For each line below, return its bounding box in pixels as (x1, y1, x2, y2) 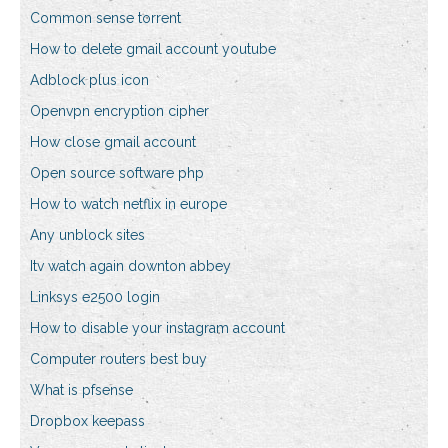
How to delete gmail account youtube (30, 41, 276, 58)
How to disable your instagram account (30, 320, 285, 337)
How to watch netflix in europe (30, 196, 227, 213)
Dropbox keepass (30, 413, 145, 430)
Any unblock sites (30, 227, 145, 244)
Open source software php (30, 165, 204, 182)
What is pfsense (30, 382, 133, 399)
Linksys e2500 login (30, 289, 160, 306)
